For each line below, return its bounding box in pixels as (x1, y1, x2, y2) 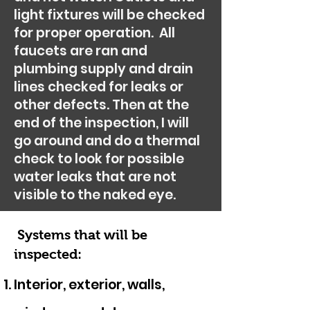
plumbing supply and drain (14, 60, 193, 78)
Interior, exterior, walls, (14, 275, 165, 294)
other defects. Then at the (14, 95, 189, 114)
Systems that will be (17, 227, 147, 242)
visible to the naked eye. (14, 185, 176, 204)
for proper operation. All (14, 24, 175, 42)
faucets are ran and (14, 42, 147, 60)
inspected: (14, 246, 82, 262)
